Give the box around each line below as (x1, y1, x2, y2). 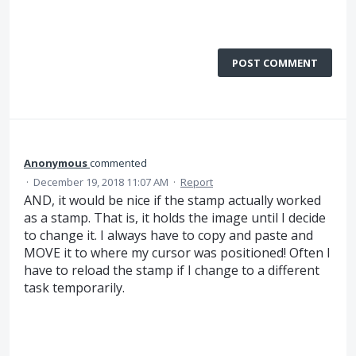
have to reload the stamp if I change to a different (24, 261, 319, 280)
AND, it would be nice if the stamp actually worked (24, 192, 321, 210)
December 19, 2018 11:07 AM (33, 175, 168, 190)
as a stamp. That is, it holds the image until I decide (24, 209, 326, 227)
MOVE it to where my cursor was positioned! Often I (24, 244, 331, 262)
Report (180, 175, 213, 190)
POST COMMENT (232, 56, 318, 71)
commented (90, 156, 147, 171)
